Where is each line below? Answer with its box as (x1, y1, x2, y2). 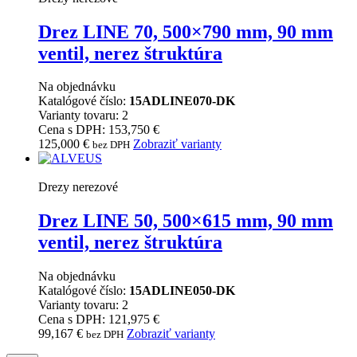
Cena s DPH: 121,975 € (38, 312, 159, 327)
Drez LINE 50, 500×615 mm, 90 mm (38, 210, 333, 232)
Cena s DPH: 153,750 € (38, 123, 159, 137)
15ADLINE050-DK (129, 284, 235, 298)
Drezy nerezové (38, 180, 118, 194)
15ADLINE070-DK (129, 94, 235, 108)
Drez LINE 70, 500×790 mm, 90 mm (38, 21, 333, 42)
